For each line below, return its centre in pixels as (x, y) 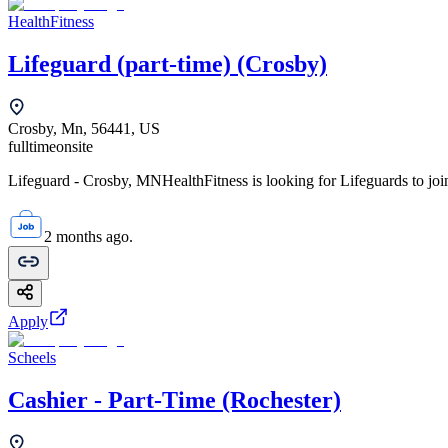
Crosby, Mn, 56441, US (84, 129)
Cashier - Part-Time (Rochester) (174, 400)
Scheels (32, 358)
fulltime (32, 147)
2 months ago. (88, 237)
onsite (74, 147)
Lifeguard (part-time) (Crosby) (167, 64)
